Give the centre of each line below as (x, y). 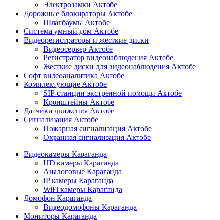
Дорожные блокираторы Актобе (78, 14)
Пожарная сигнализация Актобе (97, 129)
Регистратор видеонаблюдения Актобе (108, 58)
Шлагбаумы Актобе (76, 23)
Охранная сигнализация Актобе (97, 137)
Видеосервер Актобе (78, 49)
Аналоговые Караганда (82, 172)
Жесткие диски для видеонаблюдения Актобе (120, 67)
